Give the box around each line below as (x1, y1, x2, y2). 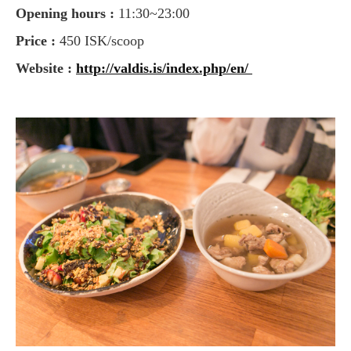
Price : (24, 33, 60, 49)
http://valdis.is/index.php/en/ (76, 60, 252, 77)
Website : (29, 60, 76, 77)
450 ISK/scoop (60, 33, 144, 49)
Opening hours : (27, 5, 114, 22)
